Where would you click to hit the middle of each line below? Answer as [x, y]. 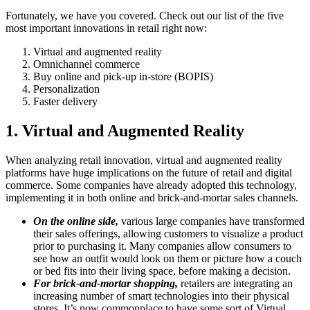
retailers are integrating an [235, 283]
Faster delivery [65, 102]
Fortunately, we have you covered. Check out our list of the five [145, 16]
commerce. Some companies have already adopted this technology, [151, 185]
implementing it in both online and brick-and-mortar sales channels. [152, 197]
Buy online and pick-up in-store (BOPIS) [123, 77]
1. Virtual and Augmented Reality [125, 131]
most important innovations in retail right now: [106, 28]
